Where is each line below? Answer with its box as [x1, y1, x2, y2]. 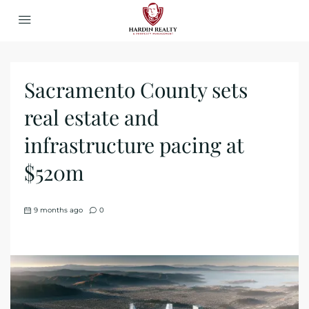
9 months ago [34, 206, 83, 215]
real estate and [24, 103, 159, 131]
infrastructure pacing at [24, 131, 243, 159]
